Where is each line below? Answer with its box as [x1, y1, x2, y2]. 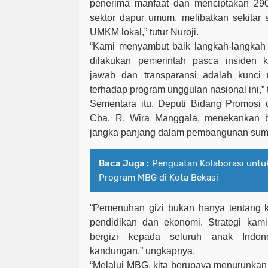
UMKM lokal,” [90, 27, 150, 38]
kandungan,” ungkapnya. [90, 246, 195, 257]
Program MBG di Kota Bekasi [99, 172, 218, 184]
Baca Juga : [99, 158, 149, 169]
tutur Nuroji [150, 27, 196, 38]
